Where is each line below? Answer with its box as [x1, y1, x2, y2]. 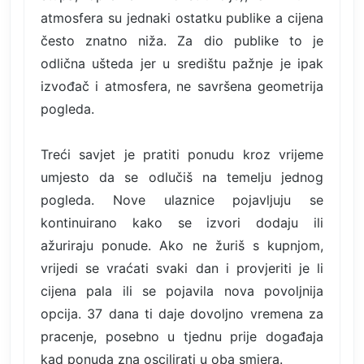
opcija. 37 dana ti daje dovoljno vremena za [41, 305, 323, 322]
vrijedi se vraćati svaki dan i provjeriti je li [41, 259, 323, 276]
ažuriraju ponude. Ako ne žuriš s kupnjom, [41, 236, 323, 253]
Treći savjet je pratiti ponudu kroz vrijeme [41, 145, 323, 162]
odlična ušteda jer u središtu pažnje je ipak [41, 54, 323, 71]
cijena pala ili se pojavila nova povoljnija [41, 282, 323, 299]
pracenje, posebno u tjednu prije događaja [41, 327, 323, 344]
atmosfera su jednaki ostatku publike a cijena [41, 9, 323, 26]
